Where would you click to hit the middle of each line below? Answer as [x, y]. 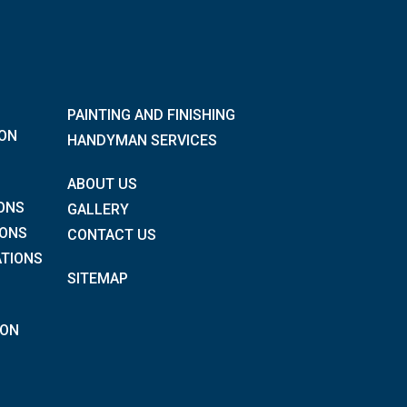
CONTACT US [112, 234]
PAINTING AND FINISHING [152, 114]
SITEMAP [98, 278]
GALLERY [99, 209]
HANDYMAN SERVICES [143, 140]
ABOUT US [103, 184]
